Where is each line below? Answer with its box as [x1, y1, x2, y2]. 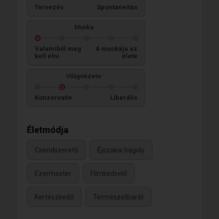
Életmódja [27, 124, 68, 135]
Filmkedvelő [90, 169, 127, 177]
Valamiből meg [35, 44, 81, 52]
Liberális [110, 93, 137, 101]
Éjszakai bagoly [97, 146, 145, 154]
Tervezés [35, 3, 64, 11]
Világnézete [66, 72, 101, 80]
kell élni [35, 52, 59, 60]
